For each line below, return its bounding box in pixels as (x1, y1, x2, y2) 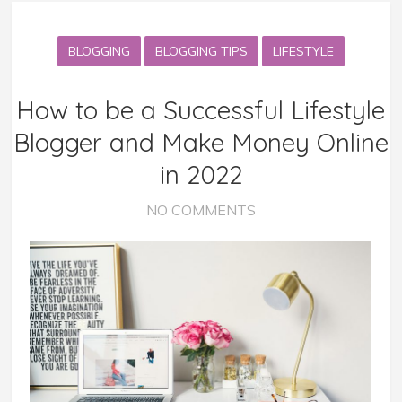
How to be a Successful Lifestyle (16, 93, 386, 126)
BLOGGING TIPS (154, 42, 248, 59)
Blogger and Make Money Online (13, 126, 389, 158)
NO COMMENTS (145, 200, 256, 219)
